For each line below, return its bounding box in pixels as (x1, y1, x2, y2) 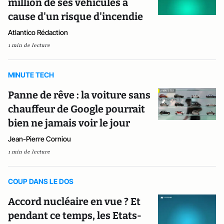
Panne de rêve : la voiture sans (8, 89, 150, 101)
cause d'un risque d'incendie (8, 10, 143, 22)
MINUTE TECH (8, 70, 54, 79)
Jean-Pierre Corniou (8, 134, 71, 143)
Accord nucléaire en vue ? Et (8, 195, 140, 207)
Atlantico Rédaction (8, 28, 68, 36)
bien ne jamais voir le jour (8, 117, 130, 129)
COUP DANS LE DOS (8, 177, 73, 185)
